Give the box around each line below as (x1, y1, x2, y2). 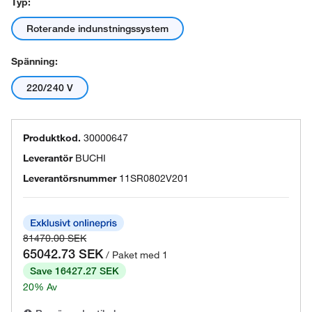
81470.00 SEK (23, 232, 86, 244)
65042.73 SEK (23, 246, 103, 261)
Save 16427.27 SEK (30, 265, 119, 277)
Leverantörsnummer (23, 172, 116, 185)
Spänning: (11, 55, 58, 68)
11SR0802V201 (119, 172, 189, 185)
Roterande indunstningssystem (26, 22, 169, 35)
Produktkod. (23, 132, 81, 144)
